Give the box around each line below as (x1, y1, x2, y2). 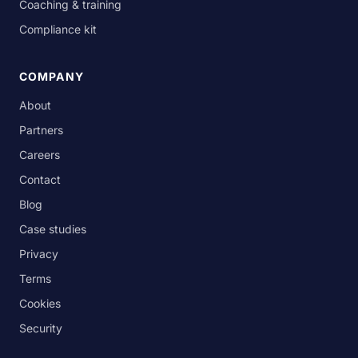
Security (19, 321, 62, 335)
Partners (19, 123, 63, 137)
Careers (19, 148, 60, 161)
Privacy (19, 247, 58, 261)
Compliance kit (19, 22, 97, 36)
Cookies (19, 296, 61, 310)
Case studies (19, 222, 86, 236)
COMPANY (19, 70, 84, 83)
